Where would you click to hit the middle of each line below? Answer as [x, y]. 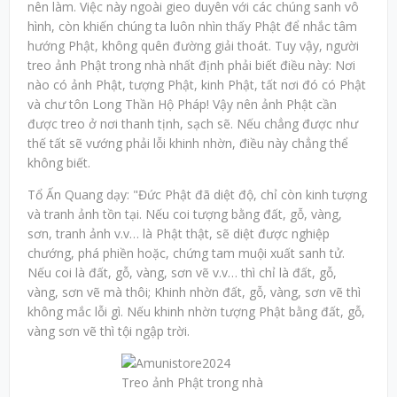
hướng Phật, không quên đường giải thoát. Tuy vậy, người [193, 46]
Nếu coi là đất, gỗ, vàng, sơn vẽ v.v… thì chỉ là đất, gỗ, [182, 273]
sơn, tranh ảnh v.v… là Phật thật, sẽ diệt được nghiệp [179, 234]
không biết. [59, 163]
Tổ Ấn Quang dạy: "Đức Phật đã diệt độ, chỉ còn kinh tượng [197, 195]
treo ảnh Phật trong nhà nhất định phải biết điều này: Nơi [191, 66]
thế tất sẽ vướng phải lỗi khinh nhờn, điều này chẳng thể [188, 144]
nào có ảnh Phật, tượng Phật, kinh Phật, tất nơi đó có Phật [197, 85]
